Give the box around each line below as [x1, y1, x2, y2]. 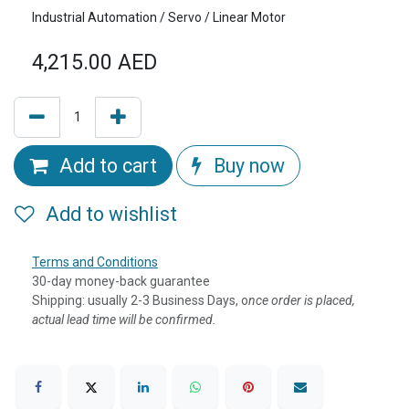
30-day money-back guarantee [32, 273, 210, 288]
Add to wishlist [46, 202, 177, 225]
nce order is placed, [248, 292, 355, 308]
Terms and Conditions [32, 254, 158, 269]
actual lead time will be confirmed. [32, 311, 216, 327]
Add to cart [55, 153, 157, 177]
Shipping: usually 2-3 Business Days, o [32, 292, 248, 308]
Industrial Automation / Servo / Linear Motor [32, 9, 286, 25]
